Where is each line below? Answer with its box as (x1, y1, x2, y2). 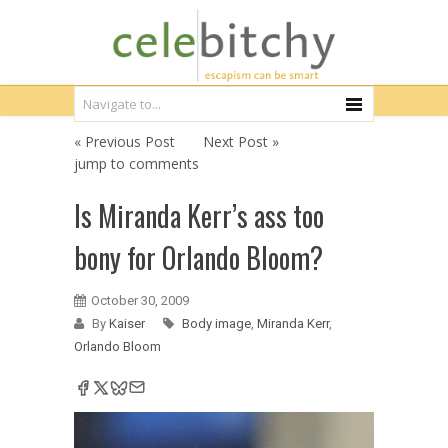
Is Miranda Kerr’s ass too (74, 195, 324, 236)
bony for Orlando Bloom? (74, 237, 323, 278)
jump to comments (74, 154, 199, 173)
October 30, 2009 (91, 293, 189, 308)
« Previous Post (74, 132, 175, 151)
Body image (182, 316, 251, 331)
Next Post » (203, 132, 279, 151)
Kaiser (109, 316, 148, 331)
